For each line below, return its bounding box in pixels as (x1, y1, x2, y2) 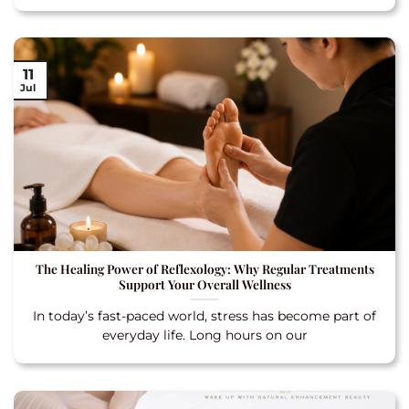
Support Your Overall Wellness (118, 275, 291, 292)
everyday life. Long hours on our (101, 327, 308, 342)
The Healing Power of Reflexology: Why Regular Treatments (35, 259, 374, 277)
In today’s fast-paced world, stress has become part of (33, 308, 376, 323)
